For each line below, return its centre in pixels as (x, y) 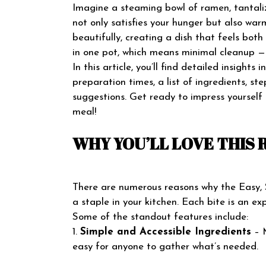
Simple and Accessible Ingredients (166, 232)
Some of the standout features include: (160, 217)
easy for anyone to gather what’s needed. (165, 246)
